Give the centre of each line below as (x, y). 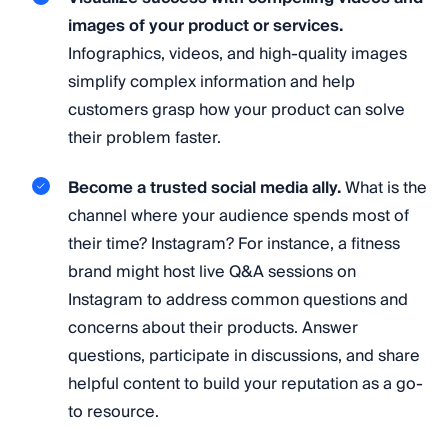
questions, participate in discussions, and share (244, 356)
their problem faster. (144, 137)
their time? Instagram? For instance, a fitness (234, 244)
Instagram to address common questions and (238, 300)
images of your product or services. (205, 25)
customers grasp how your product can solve (236, 109)
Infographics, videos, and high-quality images (237, 53)
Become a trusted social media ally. (204, 188)
